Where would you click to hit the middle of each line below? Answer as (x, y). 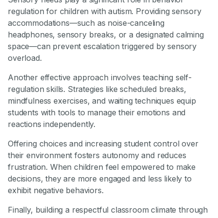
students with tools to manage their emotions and (97, 113)
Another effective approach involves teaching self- (100, 78)
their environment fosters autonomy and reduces (97, 155)
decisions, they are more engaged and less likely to (100, 179)
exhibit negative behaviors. (56, 191)
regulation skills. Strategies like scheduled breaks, (97, 89)
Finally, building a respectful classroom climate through (108, 210)
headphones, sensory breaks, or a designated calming (106, 35)
